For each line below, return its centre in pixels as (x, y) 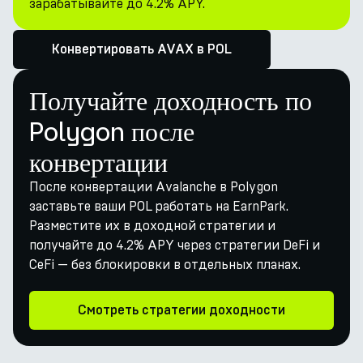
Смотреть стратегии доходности (181, 310)
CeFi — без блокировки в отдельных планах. (165, 265)
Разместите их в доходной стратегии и (152, 226)
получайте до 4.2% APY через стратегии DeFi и (175, 245)
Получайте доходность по (171, 100)
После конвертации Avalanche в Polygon (154, 187)
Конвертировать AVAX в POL (142, 49)
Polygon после (112, 131)
